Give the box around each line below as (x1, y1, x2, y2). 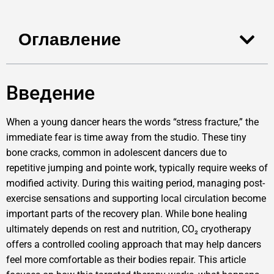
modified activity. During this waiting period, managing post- (6, 177, 265, 190)
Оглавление (18, 28, 121, 52)
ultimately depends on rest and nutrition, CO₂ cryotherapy (6, 223, 251, 235)
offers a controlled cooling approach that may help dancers (6, 239, 261, 251)
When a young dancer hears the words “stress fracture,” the (6, 116, 259, 128)
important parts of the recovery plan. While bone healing (6, 208, 247, 220)
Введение (6, 81, 95, 105)
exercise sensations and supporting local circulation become (6, 193, 266, 205)
